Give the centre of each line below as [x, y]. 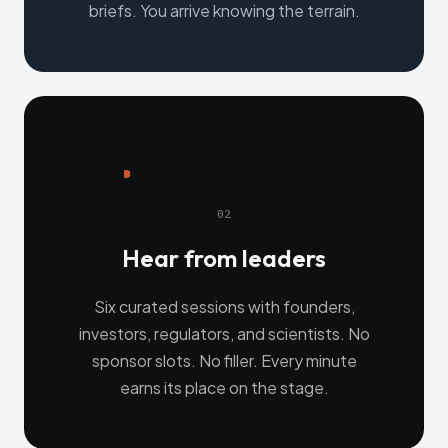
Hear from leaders [224, 258]
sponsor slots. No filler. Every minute [224, 361]
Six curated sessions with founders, [224, 307]
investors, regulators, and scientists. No [224, 334]
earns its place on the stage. [224, 388]
